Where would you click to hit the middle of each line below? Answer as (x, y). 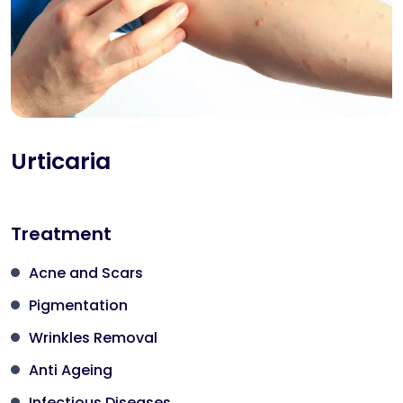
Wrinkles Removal (93, 338)
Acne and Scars (86, 273)
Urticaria (61, 162)
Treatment (61, 234)
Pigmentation (78, 306)
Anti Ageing (71, 371)
